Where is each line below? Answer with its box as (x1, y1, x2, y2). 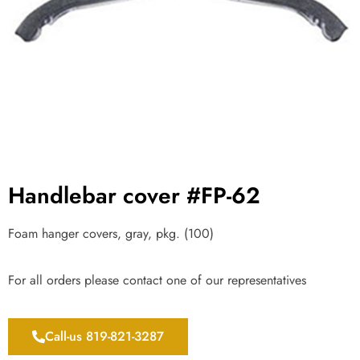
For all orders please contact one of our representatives (8, 271, 306, 290)
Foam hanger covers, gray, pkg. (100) (8, 224, 214, 243)
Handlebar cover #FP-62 (8, 179, 260, 212)
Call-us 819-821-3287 (45, 326, 164, 346)
